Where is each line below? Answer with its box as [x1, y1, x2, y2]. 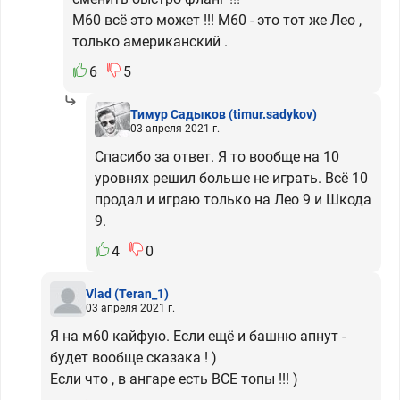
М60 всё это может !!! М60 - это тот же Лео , [72, 12, 362, 29]
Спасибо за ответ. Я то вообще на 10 [95, 148, 339, 165]
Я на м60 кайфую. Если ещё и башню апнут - [50, 328, 346, 345]
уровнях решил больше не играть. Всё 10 [95, 170, 368, 187]
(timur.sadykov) [229, 106, 317, 121]
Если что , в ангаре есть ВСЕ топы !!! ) [50, 371, 298, 387]
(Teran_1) [114, 286, 169, 301]
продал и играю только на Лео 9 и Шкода [95, 191, 371, 208]
